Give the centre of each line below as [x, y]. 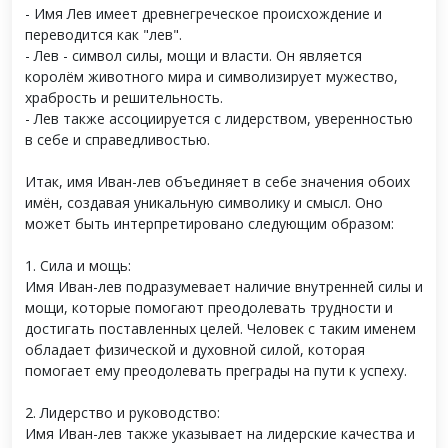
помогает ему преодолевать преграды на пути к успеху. [216, 371]
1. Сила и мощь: [78, 266]
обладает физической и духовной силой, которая [195, 350]
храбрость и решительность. [124, 98]
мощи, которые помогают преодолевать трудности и [209, 308]
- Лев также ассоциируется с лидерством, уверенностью [219, 119]
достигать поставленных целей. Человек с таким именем [220, 329]
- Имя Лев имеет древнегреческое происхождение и [203, 14]
